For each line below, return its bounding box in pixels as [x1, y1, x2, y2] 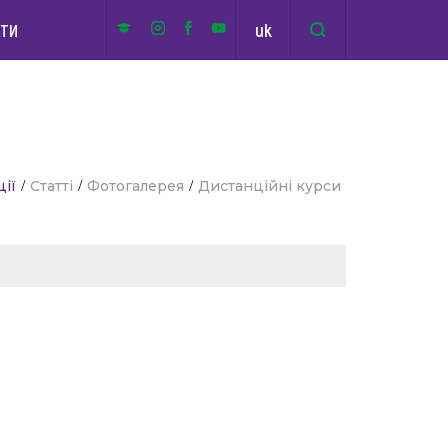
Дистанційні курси [198, 177, 341, 195]
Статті [30, 177, 73, 195]
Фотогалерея [87, 177, 184, 195]
